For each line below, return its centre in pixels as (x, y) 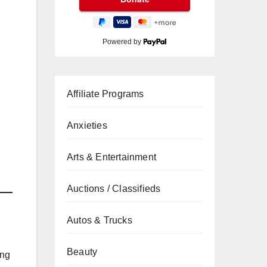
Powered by (123, 42)
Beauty (82, 252)
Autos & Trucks (100, 220)
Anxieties (87, 125)
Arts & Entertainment (111, 157)
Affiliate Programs (105, 94)
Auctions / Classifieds (114, 189)
